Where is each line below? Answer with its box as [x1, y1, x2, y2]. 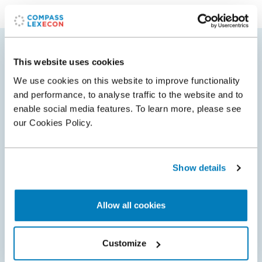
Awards [142, 85, 173, 94]
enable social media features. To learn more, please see [13, 103, 242, 113]
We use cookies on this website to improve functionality [13, 75, 240, 85]
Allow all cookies [96, 199, 166, 210]
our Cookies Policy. [13, 117, 93, 127]
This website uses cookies [13, 57, 125, 67]
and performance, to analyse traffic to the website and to [13, 89, 243, 99]
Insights [89, 85, 120, 94]
